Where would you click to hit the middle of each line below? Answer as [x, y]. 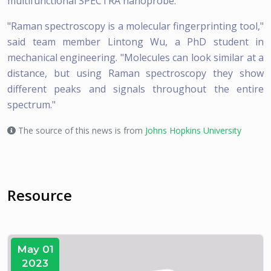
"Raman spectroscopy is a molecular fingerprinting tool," [135, 26]
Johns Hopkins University [193, 130]
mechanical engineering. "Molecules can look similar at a [135, 57]
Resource [40, 195]
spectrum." [31, 104]
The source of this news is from [80, 130]
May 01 [35, 249]
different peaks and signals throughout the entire [135, 89]
